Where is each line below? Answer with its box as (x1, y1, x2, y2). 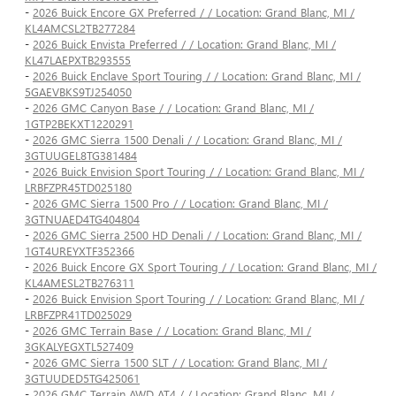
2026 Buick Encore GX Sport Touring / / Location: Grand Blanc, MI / (33, 259, 377, 275)
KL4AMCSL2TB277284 (25, 20, 135, 36)
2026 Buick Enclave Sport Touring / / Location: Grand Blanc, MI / (33, 68, 361, 84)
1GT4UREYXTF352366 (25, 243, 134, 259)
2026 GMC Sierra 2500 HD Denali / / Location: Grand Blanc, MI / (33, 227, 362, 243)
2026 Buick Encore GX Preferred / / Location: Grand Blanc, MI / (33, 4, 354, 20)
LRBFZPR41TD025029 (25, 307, 132, 323)
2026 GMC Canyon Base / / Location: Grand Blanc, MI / (33, 100, 314, 116)
